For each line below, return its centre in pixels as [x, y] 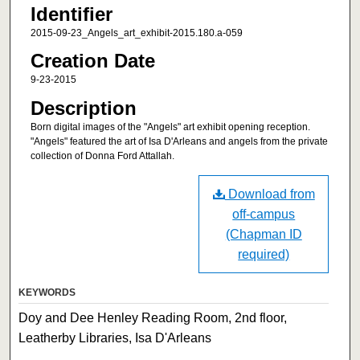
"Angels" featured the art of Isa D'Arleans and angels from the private [179, 141]
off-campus [264, 215]
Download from [270, 194]
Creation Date [92, 61]
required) [264, 255]
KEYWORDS [47, 293]
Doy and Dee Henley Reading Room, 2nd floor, [153, 318]
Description [83, 108]
